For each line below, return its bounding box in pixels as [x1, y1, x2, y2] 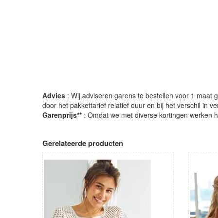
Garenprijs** [42, 110, 82, 120]
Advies [42, 91, 65, 101]
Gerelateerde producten [42, 138, 123, 149]
